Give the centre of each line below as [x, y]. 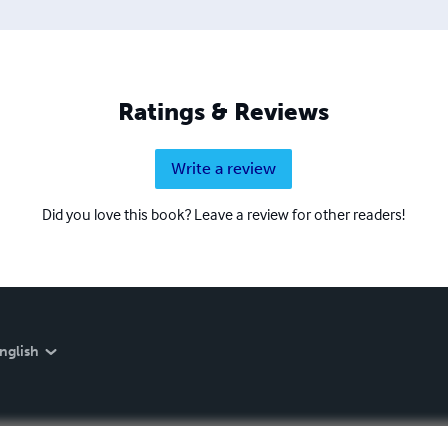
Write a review [224, 168]
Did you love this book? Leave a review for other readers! [224, 213]
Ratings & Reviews [224, 111]
